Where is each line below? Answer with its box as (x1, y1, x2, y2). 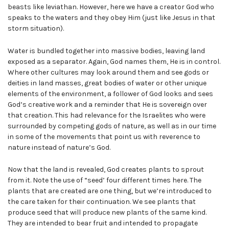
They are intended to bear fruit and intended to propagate (8, 219, 198, 228)
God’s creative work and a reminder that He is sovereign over (8, 100, 207, 109)
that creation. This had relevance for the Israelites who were (8, 110, 205, 120)
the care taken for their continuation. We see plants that (8, 197, 196, 207)
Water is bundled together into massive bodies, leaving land (8, 46, 205, 55)
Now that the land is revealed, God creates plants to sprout (8, 165, 204, 174)
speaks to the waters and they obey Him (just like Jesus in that (8, 13, 215, 22)
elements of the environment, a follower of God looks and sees (8, 89, 213, 98)
